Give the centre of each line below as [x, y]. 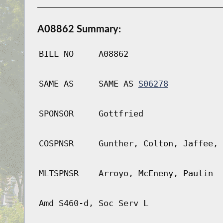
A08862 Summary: [79, 29]
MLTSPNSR [58, 173]
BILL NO [56, 54]
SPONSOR [56, 114]
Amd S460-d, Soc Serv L [93, 203]
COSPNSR [56, 144]
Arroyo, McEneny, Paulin [156, 173]
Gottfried [121, 114]
